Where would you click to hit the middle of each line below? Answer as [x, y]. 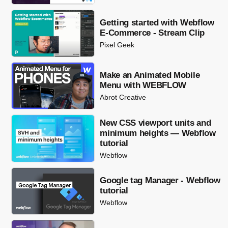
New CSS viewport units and [155, 123]
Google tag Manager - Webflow [160, 180]
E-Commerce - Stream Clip [152, 33]
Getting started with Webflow [157, 22]
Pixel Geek [117, 45]
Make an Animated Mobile [150, 75]
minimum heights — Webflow [158, 133]
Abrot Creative [123, 97]
